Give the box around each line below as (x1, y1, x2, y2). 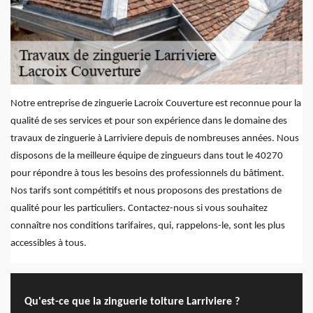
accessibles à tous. (10, 238, 87, 249)
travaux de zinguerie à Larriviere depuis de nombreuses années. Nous (10, 133, 299, 145)
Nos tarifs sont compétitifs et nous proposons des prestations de (10, 186, 282, 197)
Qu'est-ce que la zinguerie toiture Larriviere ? (24, 296, 240, 307)
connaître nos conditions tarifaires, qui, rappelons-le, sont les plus (10, 221, 285, 232)
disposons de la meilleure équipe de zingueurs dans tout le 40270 (10, 151, 283, 162)
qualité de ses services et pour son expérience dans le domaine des (10, 116, 287, 127)
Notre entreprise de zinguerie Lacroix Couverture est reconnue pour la (10, 99, 301, 110)
